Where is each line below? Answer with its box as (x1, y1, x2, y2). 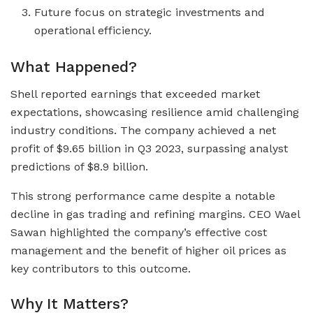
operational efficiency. (34, 24, 152, 38)
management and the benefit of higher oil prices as (10, 243, 286, 257)
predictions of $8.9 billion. (10, 159, 148, 173)
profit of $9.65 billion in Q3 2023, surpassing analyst (10, 141, 288, 155)
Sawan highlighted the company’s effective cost (10, 225, 267, 239)
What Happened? (10, 58, 137, 76)
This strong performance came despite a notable (10, 189, 275, 203)
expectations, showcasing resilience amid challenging (10, 105, 299, 119)
